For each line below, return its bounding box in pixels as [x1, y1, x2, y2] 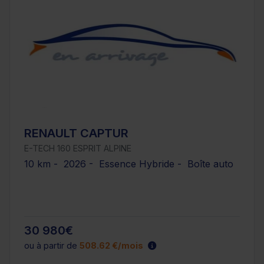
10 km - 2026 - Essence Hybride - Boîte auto [24, 157, 233, 170]
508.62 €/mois [80, 240, 143, 251]
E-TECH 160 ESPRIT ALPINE [24, 143, 131, 153]
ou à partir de [24, 240, 80, 251]
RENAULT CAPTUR [24, 126, 128, 140]
